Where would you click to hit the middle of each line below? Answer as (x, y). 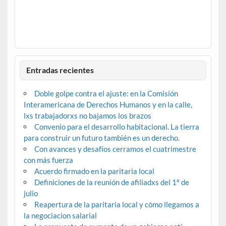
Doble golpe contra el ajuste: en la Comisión (106, 94)
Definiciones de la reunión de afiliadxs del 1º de (111, 182)
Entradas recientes (60, 70)
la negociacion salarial (60, 216)
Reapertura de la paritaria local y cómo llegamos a (117, 205)
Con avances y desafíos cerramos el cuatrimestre (115, 149)
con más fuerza (48, 160)
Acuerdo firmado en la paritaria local (94, 171)
